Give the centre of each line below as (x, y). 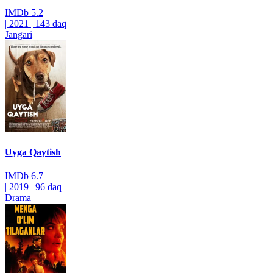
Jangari (19, 34)
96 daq (48, 187)
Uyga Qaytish (33, 152)
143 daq (51, 23)
